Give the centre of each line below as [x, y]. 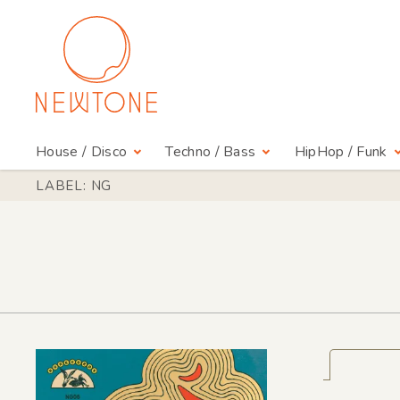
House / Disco [82, 152]
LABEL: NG [74, 186]
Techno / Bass [211, 152]
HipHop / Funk [341, 152]
